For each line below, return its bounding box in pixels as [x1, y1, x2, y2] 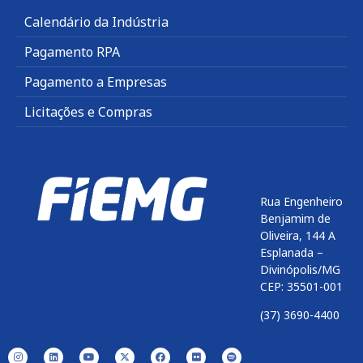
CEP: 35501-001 [260, 278, 343, 294]
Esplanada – [260, 244, 323, 260]
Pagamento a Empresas [24, 72, 167, 91]
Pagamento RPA [24, 42, 120, 61]
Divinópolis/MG [260, 261, 340, 277]
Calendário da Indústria [24, 12, 169, 31]
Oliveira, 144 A [260, 227, 335, 243]
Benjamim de [260, 210, 331, 226]
